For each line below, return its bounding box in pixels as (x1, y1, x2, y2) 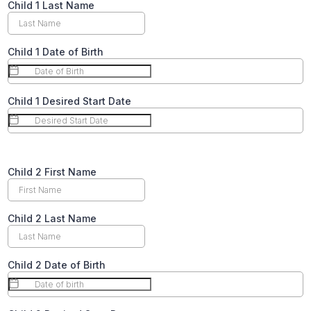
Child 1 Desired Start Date (8, 94, 131, 107)
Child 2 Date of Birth (8, 258, 106, 271)
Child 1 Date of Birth (8, 45, 103, 58)
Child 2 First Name (8, 165, 96, 178)
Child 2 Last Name (8, 212, 96, 224)
